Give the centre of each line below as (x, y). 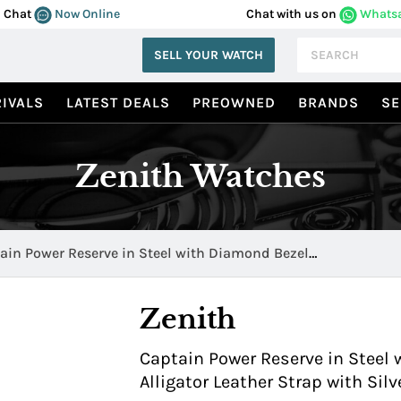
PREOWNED (234, 102)
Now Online (86, 14)
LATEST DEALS (118, 102)
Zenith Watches (200, 176)
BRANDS (328, 102)
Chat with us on (291, 14)
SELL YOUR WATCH (209, 55)
